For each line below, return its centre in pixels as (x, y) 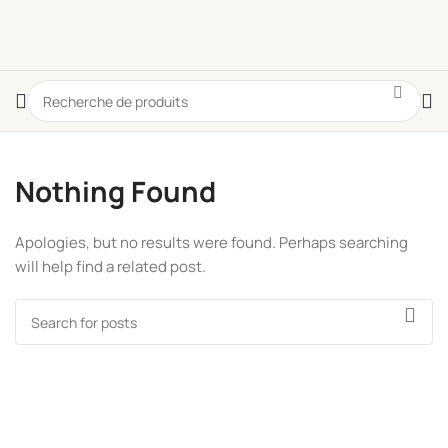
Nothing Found (115, 191)
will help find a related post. (110, 266)
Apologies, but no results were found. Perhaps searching (211, 242)
